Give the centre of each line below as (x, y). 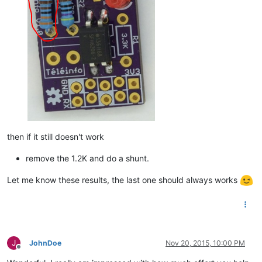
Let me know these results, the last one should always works (123, 180)
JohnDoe (45, 243)
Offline (29, 251)
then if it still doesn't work (56, 136)
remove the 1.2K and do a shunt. (87, 158)
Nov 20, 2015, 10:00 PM (205, 243)
